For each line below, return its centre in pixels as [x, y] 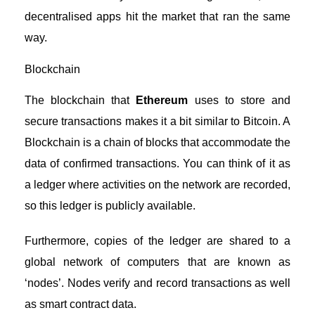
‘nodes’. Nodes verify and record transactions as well [157, 283]
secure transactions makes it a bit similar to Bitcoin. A [157, 121]
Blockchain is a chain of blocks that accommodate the [157, 142]
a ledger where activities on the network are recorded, [157, 184]
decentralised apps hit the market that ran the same [157, 16]
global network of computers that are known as [157, 262]
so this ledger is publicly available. [110, 205]
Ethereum [162, 100]
